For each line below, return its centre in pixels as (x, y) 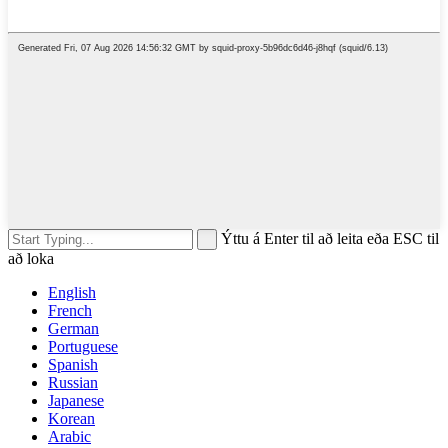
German (73, 329)
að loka (31, 259)
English (72, 293)
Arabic (69, 437)
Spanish (73, 365)
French (70, 311)
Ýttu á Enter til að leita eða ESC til (330, 239)
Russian (73, 383)
